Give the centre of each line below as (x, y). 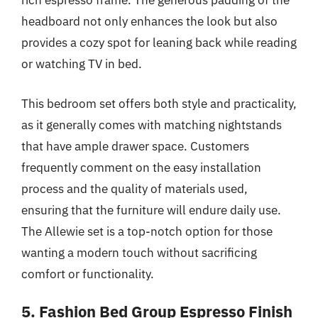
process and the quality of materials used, (135, 188)
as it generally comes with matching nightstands (152, 125)
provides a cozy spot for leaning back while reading (159, 43)
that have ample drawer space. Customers (135, 146)
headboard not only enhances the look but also (149, 21)
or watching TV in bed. (82, 64)
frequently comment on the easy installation (141, 167)
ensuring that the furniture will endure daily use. (151, 210)
